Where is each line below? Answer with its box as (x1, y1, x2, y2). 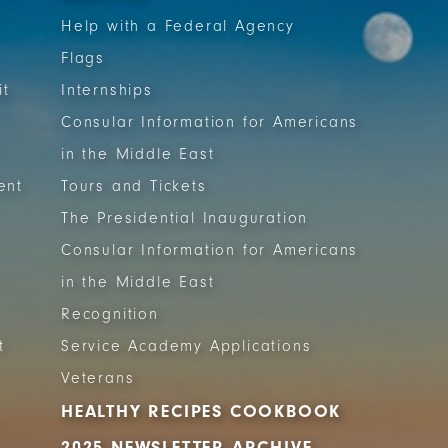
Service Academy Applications (61, 337, 312, 355)
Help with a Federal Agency (61, 17, 295, 35)
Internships (61, 81, 153, 99)
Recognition (61, 305, 159, 323)
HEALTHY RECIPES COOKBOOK (61, 401, 342, 422)
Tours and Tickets (61, 177, 207, 195)
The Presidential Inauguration (61, 209, 309, 227)
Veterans (61, 369, 135, 387)
